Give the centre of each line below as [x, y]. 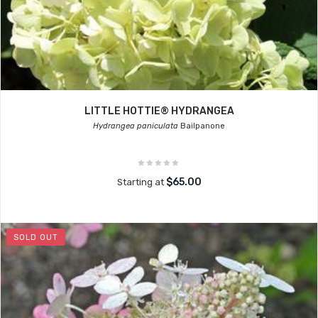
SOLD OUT [36, 237]
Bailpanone [202, 126]
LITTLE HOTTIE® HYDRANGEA [159, 111]
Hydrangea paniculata [136, 126]
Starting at [141, 182]
